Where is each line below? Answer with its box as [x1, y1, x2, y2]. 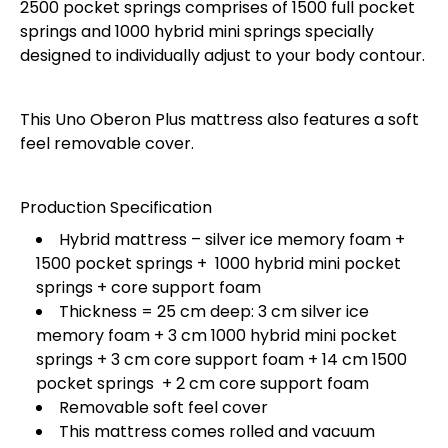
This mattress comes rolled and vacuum [59, 420, 375, 444]
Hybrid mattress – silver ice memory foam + [59, 228, 405, 252]
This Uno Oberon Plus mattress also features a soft [20, 108, 419, 132]
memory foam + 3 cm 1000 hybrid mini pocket [36, 324, 397, 348]
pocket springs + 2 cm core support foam [36, 372, 369, 396]
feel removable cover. [20, 132, 194, 156]
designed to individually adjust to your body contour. [20, 44, 425, 68]
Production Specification [20, 196, 212, 220]
